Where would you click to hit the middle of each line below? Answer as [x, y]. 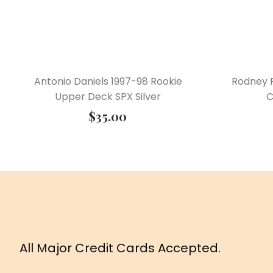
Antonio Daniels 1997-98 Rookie [108, 82]
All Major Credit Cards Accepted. [120, 248]
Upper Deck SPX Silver [108, 97]
